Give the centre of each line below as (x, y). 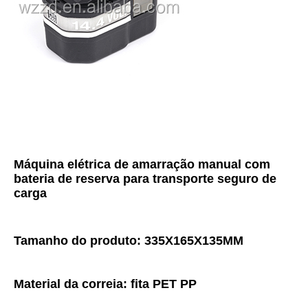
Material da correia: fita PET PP (105, 284)
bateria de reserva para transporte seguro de (145, 179)
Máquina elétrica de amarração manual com (142, 165)
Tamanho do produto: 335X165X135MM (129, 241)
